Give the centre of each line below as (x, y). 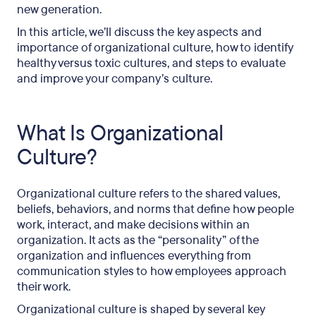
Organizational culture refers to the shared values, (148, 194)
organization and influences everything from (134, 256)
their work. (44, 287)
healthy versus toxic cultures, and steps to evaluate (151, 63)
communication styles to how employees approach (152, 271)
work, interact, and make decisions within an (133, 225)
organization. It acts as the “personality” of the (138, 240)
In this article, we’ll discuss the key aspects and (139, 32)
